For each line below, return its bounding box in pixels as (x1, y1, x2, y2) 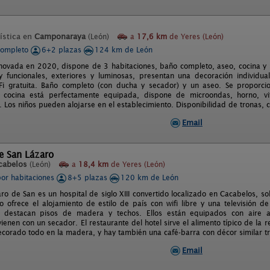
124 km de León (95, 45, 152, 54)
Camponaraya (34, 32, 86, 41)
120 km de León (121, 173, 178, 182)
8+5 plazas (67, 173, 110, 182)
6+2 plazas (42, 45, 84, 54)
